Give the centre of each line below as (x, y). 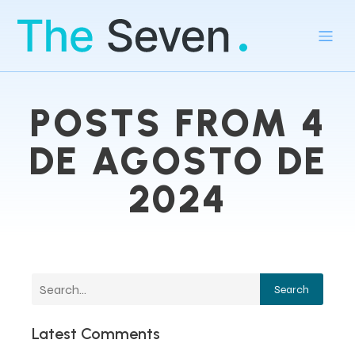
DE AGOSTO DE (177, 161)
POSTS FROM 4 (177, 123)
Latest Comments (96, 334)
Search (292, 289)
